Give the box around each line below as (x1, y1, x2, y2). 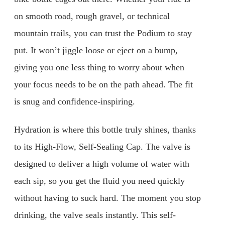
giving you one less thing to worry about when (14, 62, 184, 73)
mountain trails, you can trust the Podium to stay (14, 28, 192, 39)
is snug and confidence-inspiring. (14, 96, 135, 107)
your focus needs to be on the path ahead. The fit (14, 79, 193, 90)
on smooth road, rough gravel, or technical (14, 11, 170, 22)
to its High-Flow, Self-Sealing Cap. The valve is (14, 141, 190, 152)
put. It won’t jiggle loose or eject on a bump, (14, 45, 178, 56)
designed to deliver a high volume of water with (14, 158, 189, 169)
